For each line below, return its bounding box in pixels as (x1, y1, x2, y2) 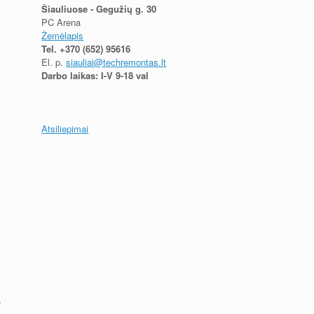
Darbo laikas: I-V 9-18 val (41, 68, 149, 82)
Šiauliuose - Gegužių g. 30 (41, 1, 157, 15)
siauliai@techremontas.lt (66, 55, 167, 69)
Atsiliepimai (41, 122, 89, 135)
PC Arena (41, 15, 81, 29)
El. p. (41, 55, 67, 69)
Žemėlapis (41, 28, 84, 42)
